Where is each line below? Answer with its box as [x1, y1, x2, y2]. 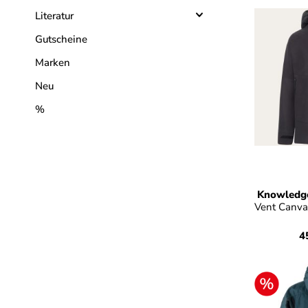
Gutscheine [35, 32, 87, 46]
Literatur [35, 9, 74, 23]
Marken [35, 56, 70, 69]
